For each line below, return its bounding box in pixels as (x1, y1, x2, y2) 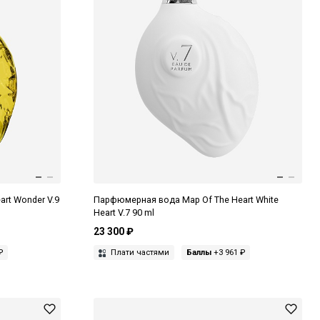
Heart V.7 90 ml (93, 206, 154, 218)
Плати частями (108, 247, 169, 257)
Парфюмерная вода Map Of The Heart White (93, 194, 279, 205)
